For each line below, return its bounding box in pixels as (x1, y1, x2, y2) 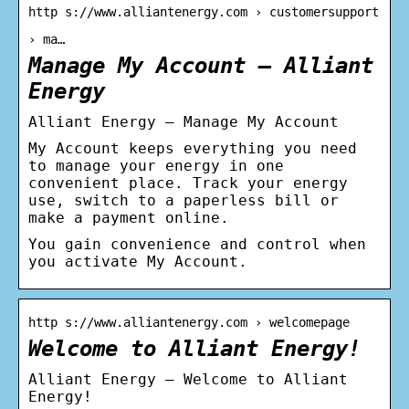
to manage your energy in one (28, 156, 284, 174)
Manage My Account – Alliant (28, 52, 373, 79)
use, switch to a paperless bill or (28, 191, 339, 209)
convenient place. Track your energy (28, 173, 348, 192)
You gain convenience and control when (28, 235, 366, 253)
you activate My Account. (28, 252, 247, 270)
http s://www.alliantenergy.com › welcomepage (28, 314, 350, 330)
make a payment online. (28, 208, 229, 226)
